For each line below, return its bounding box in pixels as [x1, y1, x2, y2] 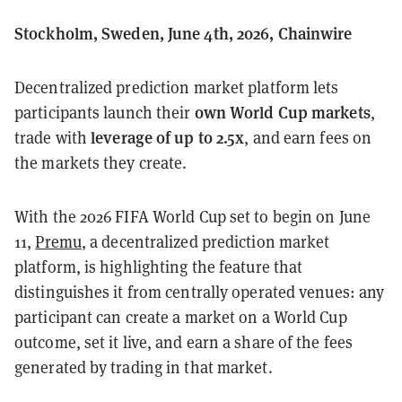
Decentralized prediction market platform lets [14, 75, 339, 98]
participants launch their [14, 100, 195, 123]
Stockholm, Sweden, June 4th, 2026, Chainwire [14, 21, 353, 44]
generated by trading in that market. [14, 355, 273, 378]
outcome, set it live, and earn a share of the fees [14, 330, 354, 353]
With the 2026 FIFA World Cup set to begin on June [14, 205, 371, 227]
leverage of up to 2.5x [91, 125, 245, 148]
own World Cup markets [194, 100, 371, 123]
